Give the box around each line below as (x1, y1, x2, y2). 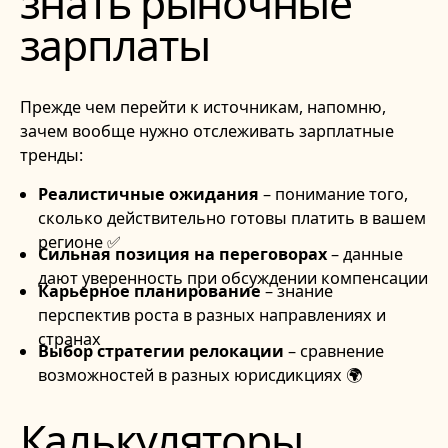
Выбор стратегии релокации (37, 340, 284, 363)
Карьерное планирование (37, 279, 261, 302)
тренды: (19, 143, 83, 166)
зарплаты (19, 15, 210, 75)
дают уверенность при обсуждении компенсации (37, 267, 428, 290)
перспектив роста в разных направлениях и (37, 303, 386, 326)
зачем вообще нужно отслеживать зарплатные (19, 119, 394, 142)
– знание (260, 279, 333, 302)
